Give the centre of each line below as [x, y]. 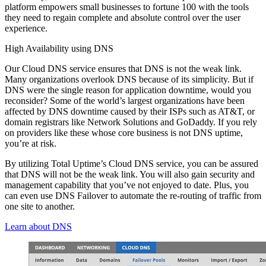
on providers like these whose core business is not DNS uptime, [124, 132]
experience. [26, 28]
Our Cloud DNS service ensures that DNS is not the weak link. [123, 68]
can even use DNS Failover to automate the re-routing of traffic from [133, 195]
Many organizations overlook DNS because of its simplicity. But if [129, 79]
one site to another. [40, 206]
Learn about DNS [38, 226]
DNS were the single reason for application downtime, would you [128, 90]
